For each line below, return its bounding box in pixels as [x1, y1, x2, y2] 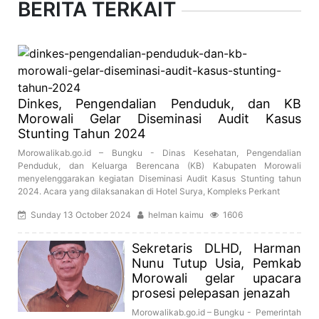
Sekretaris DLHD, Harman [132, 241, 301, 256]
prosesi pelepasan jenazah [132, 286, 291, 301]
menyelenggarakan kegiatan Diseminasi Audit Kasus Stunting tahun [18, 173, 301, 184]
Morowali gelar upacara [132, 271, 301, 286]
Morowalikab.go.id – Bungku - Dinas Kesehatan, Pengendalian [18, 147, 301, 159]
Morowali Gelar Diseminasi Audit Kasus [18, 111, 301, 127]
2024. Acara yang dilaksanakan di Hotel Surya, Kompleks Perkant [18, 186, 280, 197]
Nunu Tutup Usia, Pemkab [132, 256, 301, 271]
